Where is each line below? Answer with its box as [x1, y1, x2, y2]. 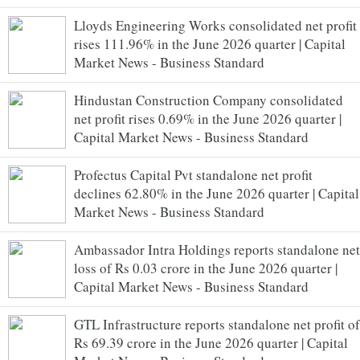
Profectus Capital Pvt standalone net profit [74, 165, 313, 184]
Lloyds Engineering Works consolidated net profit [74, 15, 357, 35]
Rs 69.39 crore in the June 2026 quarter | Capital [74, 333, 348, 352]
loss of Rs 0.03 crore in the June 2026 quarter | [74, 258, 337, 277]
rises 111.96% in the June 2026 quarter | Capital [74, 34, 346, 53]
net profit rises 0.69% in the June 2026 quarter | [74, 108, 342, 128]
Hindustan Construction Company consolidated [74, 90, 343, 109]
